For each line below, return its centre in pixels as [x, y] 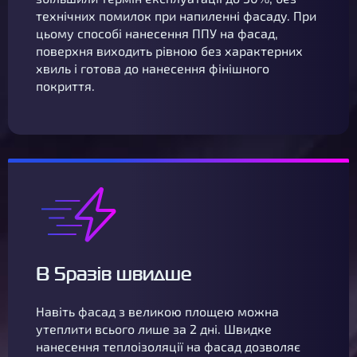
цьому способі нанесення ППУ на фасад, [157, 33]
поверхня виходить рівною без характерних [169, 51]
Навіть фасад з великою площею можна [157, 311]
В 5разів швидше [114, 274]
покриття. [65, 86]
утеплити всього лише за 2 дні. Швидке [154, 329]
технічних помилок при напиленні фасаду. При [176, 16]
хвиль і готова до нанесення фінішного [153, 68]
